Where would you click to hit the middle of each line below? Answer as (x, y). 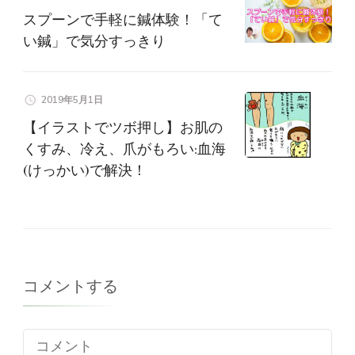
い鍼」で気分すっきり (94, 40)
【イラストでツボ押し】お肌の (123, 127)
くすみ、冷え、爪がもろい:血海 (124, 148)
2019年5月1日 (72, 99)
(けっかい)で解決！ (85, 170)
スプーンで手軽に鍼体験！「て (123, 19)
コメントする (71, 286)
